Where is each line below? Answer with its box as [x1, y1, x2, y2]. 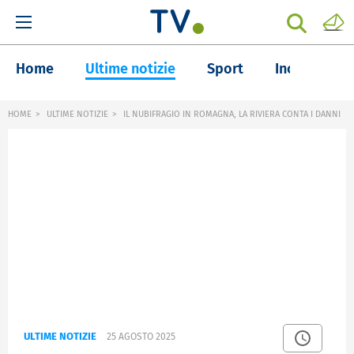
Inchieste [275, 60, 334, 77]
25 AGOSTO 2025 [107, 331, 175, 343]
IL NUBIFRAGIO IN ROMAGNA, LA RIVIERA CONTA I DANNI [121, 109, 341, 119]
